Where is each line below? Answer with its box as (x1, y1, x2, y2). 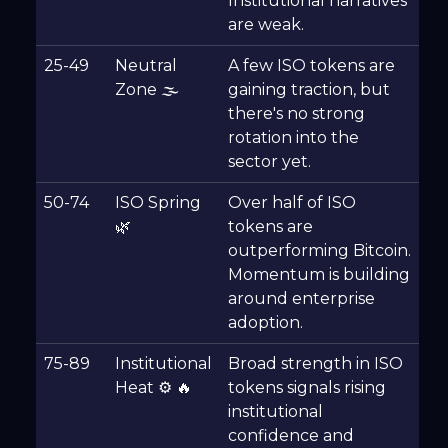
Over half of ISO (228, 193, 356, 213)
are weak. (228, 15, 304, 35)
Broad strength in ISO (228, 354, 403, 374)
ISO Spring (115, 193, 201, 213)
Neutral (115, 56, 177, 76)
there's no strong (228, 104, 365, 124)
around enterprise (228, 289, 375, 309)
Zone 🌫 (115, 80, 179, 100)
